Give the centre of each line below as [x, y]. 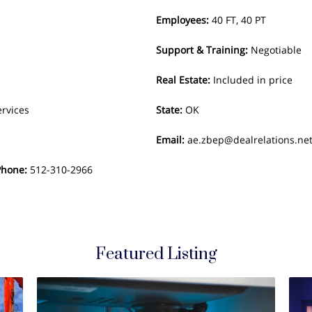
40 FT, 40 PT [239, 20]
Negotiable [276, 50]
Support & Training [201, 50]
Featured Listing [156, 254]
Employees [181, 20]
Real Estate [182, 80]
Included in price [253, 80]
